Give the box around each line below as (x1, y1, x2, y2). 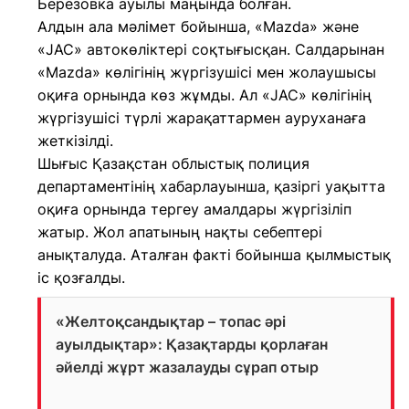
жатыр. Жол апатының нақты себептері (37, 223, 322, 241)
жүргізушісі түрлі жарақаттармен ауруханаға (37, 109, 366, 127)
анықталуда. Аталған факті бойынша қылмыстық (37, 246, 391, 264)
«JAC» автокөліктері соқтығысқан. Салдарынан (37, 40, 384, 58)
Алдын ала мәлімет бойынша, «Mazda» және (37, 17, 359, 36)
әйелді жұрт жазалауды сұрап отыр (56, 358, 319, 376)
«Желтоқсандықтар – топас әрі (56, 312, 286, 330)
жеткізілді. (37, 131, 113, 150)
